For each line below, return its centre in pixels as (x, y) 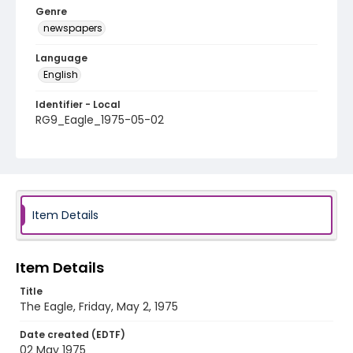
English (61, 74)
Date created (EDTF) (72, 334)
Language (61, 58)
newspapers (73, 28)
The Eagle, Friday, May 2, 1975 (99, 307)
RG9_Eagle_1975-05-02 (100, 120)
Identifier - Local (78, 104)
